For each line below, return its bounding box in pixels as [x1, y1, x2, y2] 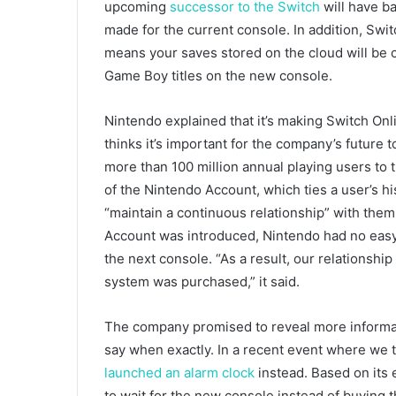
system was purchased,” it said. [104, 273, 300, 291]
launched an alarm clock [104, 364, 255, 382]
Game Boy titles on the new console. [104, 67, 332, 85]
